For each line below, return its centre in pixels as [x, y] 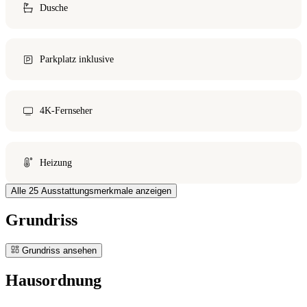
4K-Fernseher [66, 111]
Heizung [56, 162]
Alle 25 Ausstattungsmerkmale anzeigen [91, 191]
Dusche [53, 8]
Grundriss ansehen [58, 251]
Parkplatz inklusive [76, 59]
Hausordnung [53, 281]
